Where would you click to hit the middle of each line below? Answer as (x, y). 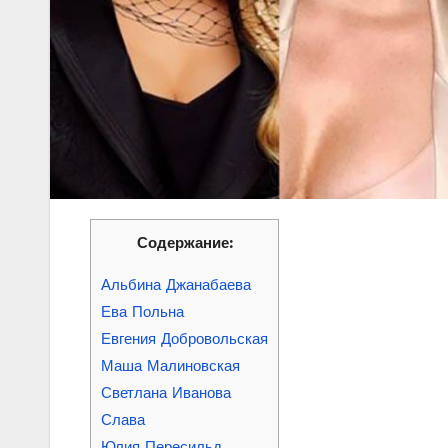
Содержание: (184, 242)
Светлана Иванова (166, 392)
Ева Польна (142, 311)
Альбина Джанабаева (176, 284)
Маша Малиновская (170, 365)
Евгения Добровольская (184, 338)
